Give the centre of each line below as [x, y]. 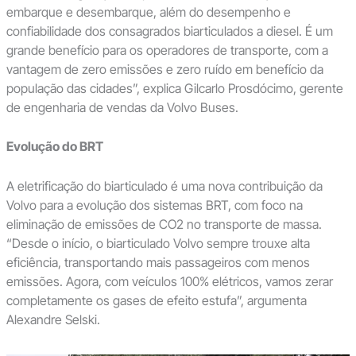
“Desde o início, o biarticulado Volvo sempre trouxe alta [158, 243]
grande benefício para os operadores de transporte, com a [167, 50]
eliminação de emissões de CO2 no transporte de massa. [164, 224]
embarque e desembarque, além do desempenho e [148, 12]
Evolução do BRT [54, 147]
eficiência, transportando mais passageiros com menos [158, 262]
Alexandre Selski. [53, 319]
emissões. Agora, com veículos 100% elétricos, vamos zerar [169, 281]
